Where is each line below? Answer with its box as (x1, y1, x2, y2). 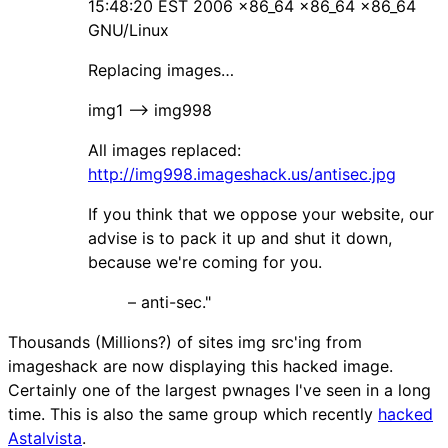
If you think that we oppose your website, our (88, 203, 434, 224)
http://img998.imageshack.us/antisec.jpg (88, 163, 396, 184)
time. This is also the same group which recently (8, 403, 378, 424)
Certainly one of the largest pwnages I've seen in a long (8, 379, 431, 400)
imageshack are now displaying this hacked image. (8, 355, 393, 376)
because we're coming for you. (88, 251, 322, 272)
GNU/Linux (88, 19, 169, 40)
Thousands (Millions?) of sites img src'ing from (8, 331, 362, 352)
